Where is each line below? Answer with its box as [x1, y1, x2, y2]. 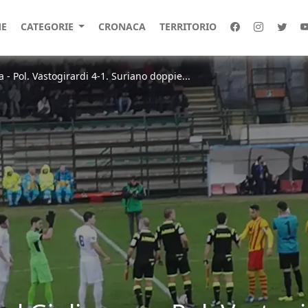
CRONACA [98, 20, 146, 33]
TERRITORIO [159, 20, 217, 33]
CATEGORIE [20, 20, 76, 33]
